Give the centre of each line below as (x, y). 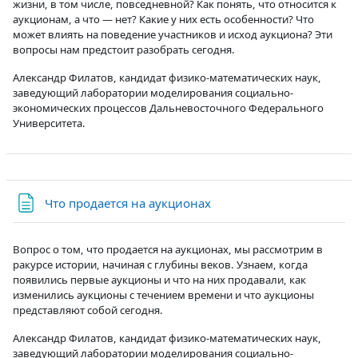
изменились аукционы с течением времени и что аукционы (163, 294)
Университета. (49, 123)
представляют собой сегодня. (88, 310)
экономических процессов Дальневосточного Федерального (168, 107)
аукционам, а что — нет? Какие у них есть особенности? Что (163, 19)
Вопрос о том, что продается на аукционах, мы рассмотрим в (168, 249)
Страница (238, 202)
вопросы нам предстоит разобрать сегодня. (124, 49)
